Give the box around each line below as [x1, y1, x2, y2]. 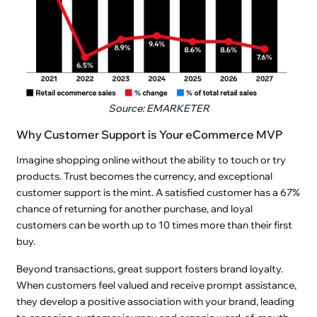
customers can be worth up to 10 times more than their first [16, 218, 293, 231]
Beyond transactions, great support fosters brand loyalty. [16, 262, 284, 275]
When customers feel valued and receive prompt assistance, [16, 278, 297, 292]
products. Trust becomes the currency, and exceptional [16, 169, 273, 183]
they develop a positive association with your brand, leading [16, 294, 295, 308]
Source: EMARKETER [108, 101, 209, 115]
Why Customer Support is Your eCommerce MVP [16, 127, 283, 142]
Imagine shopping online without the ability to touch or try [16, 153, 287, 166]
